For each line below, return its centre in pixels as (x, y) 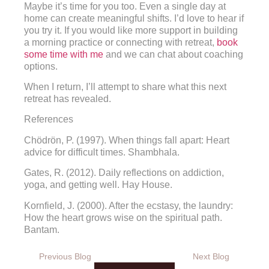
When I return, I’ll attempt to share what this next (125, 86)
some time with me (64, 54)
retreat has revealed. (68, 98)
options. (41, 66)
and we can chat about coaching (173, 54)
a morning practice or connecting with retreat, (120, 42)
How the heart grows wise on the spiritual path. (123, 217)
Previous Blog (65, 256)
